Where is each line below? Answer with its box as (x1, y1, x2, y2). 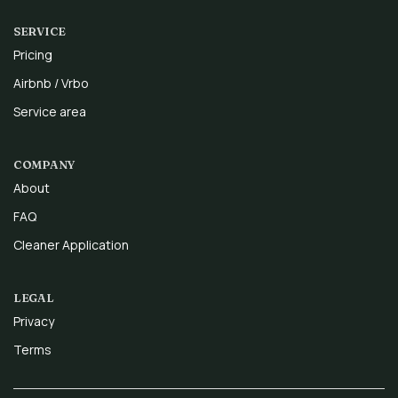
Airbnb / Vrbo (13, 75, 89, 92)
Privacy (13, 313, 54, 330)
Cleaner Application (13, 236, 129, 254)
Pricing (13, 46, 52, 64)
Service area (13, 103, 86, 121)
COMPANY (13, 157, 76, 172)
